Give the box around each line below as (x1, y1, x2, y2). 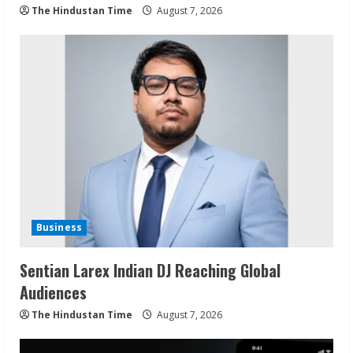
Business (36, 221, 82, 235)
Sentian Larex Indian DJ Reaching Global (20, 258, 281, 283)
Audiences (20, 281, 87, 305)
